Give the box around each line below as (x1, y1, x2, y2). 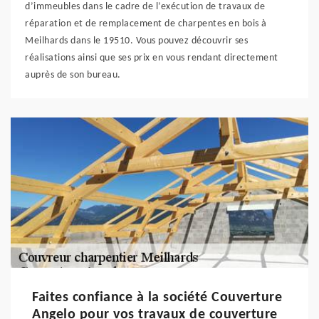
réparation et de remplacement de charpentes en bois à (25, 19, 267, 29)
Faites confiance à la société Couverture (32, 291, 282, 305)
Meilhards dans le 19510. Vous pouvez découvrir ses (25, 36, 248, 46)
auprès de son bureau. (25, 70, 121, 80)
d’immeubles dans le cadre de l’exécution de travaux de (25, 1, 265, 12)
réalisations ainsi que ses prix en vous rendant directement (25, 53, 278, 63)
